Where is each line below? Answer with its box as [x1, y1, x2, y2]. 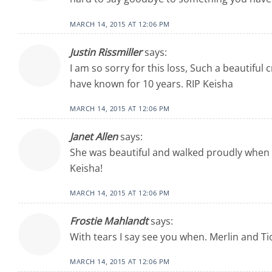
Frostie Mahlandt [70, 214, 148, 228]
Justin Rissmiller [70, 45, 142, 59]
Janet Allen [70, 129, 118, 143]
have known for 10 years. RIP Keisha [70, 76, 233, 90]
